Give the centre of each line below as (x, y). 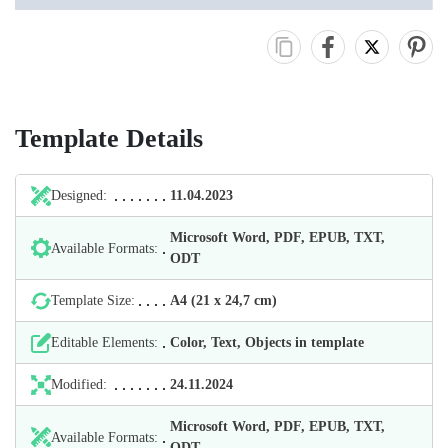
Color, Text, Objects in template (267, 343)
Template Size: (93, 301)
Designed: (79, 196)
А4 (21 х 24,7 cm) (224, 301)
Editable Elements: (104, 343)
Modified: (79, 385)
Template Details (109, 139)
